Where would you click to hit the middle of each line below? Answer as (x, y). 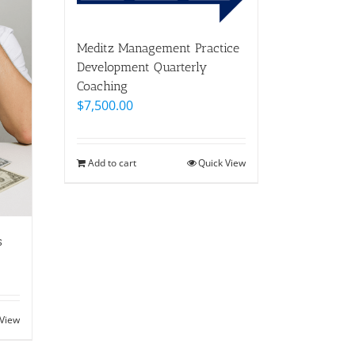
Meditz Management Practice (158, 48)
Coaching (102, 86)
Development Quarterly (142, 67)
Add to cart (112, 162)
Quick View (222, 162)
